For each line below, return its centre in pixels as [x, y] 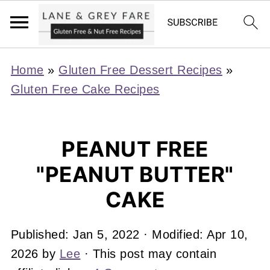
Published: [42, 234]
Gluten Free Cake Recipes [85, 89]
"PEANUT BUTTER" [135, 174]
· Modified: [173, 234]
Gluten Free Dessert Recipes [140, 70]
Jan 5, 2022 [106, 234]
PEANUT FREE [135, 149]
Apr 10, [228, 234]
